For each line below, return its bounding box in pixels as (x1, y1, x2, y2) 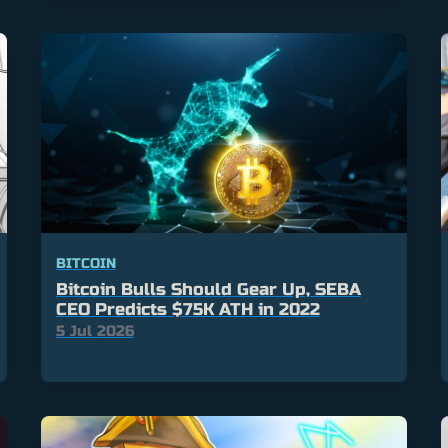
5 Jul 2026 (55, 322, 134, 341)
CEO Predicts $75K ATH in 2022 (55, 299, 320, 321)
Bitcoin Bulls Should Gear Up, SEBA (55, 279, 361, 301)
